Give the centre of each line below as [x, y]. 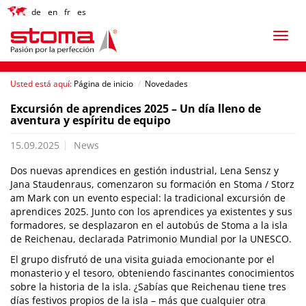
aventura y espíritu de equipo [91, 120]
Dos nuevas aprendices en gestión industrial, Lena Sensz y [144, 170]
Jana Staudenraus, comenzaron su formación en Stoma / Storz [152, 184]
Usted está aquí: [41, 84]
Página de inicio [103, 84]
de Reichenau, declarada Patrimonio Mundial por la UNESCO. [151, 239]
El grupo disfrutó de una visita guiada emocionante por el [142, 259]
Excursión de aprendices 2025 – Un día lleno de [136, 109]
